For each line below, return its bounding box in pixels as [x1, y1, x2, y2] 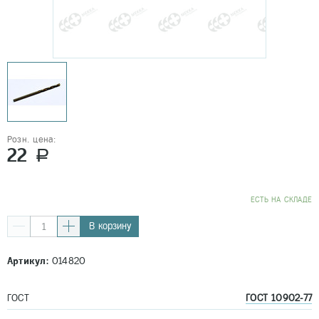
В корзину [88, 221, 131, 231]
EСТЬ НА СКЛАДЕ [250, 195, 312, 204]
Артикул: [7, 255, 48, 267]
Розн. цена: [7, 135, 56, 145]
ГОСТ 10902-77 [246, 293, 312, 303]
